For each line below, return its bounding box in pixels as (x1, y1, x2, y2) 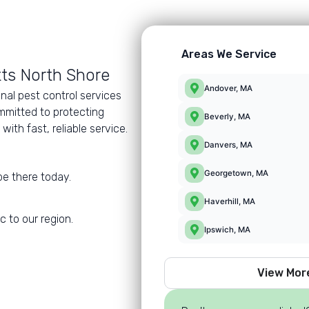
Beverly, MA (203, 112, 250, 122)
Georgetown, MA (203, 168, 268, 179)
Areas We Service (181, 48, 277, 61)
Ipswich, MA (203, 225, 250, 235)
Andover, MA (203, 83, 252, 94)
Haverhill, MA (203, 197, 255, 207)
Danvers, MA (203, 140, 252, 150)
